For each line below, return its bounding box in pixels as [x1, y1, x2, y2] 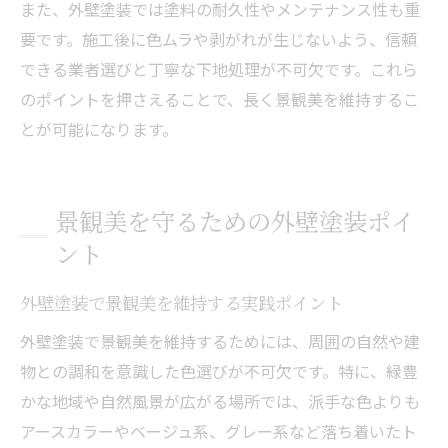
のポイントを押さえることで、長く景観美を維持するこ [20, 86, 419, 111]
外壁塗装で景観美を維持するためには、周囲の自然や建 [20, 328, 420, 353]
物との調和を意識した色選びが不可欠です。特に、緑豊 [20, 358, 418, 383]
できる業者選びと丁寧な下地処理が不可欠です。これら [20, 56, 418, 81]
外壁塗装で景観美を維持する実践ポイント [20, 289, 343, 315]
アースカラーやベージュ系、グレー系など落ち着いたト [20, 418, 417, 443]
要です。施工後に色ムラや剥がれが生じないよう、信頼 [20, 26, 417, 51]
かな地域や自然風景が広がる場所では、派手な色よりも [20, 388, 420, 413]
